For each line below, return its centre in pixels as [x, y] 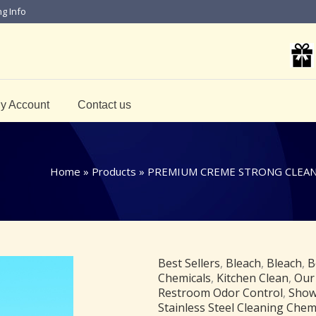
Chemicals [184, 278]
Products [114, 171]
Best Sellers [189, 263]
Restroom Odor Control [220, 293]
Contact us [104, 105]
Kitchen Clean [253, 278]
